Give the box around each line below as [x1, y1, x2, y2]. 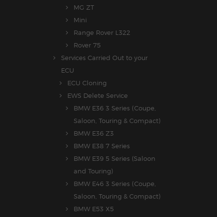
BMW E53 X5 [74, 205, 114, 213]
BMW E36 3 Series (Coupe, [74, 104, 156, 112]
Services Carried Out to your [61, 54, 148, 62]
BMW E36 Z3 [74, 129, 114, 138]
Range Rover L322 [74, 29, 130, 37]
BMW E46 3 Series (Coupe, [74, 180, 156, 188]
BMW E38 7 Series [74, 142, 130, 150]
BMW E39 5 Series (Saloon [74, 155, 155, 163]
